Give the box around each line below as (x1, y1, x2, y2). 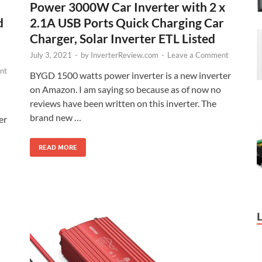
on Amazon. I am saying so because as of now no (30, 84, 221, 95)
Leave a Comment (167, 50, 229, 60)
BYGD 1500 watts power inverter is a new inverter (30, 70, 231, 81)
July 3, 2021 (30, 50, 72, 60)
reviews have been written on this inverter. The (30, 98, 216, 109)
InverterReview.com (91, 50, 158, 60)
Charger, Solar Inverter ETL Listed (30, 31, 215, 46)
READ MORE (39, 143, 77, 152)
